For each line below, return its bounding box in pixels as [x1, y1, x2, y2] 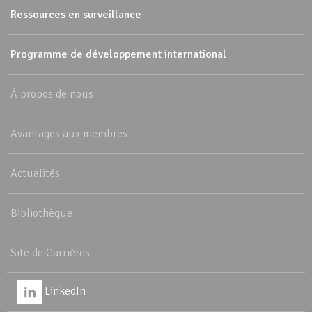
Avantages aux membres [10, 127, 127, 141]
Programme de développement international [10, 47, 226, 61]
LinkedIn [42, 284, 86, 299]
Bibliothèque [10, 206, 72, 220]
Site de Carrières [10, 246, 90, 260]
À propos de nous [10, 87, 93, 101]
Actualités [10, 166, 60, 180]
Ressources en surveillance [10, 8, 141, 22]
